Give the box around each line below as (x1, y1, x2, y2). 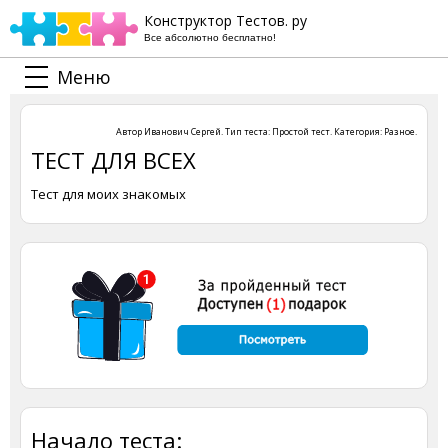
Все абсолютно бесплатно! (144, 32, 276, 43)
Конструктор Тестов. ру (144, 11, 307, 30)
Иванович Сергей (144, 125, 221, 138)
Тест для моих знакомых (31, 185, 186, 203)
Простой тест (272, 125, 330, 138)
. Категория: (330, 125, 384, 138)
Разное (384, 125, 415, 138)
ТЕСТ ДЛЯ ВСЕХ (31, 145, 196, 175)
